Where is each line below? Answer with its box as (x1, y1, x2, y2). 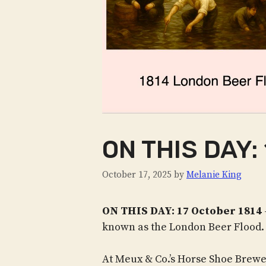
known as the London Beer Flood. (102, 220, 264, 235)
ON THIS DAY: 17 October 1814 (102, 204, 264, 218)
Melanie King (186, 169, 242, 181)
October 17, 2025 (102, 169, 172, 181)
